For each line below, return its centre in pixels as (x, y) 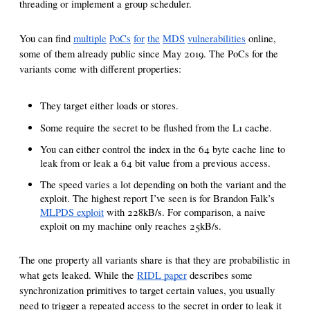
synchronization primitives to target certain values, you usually (147, 291)
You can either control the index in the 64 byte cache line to (163, 149)
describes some (220, 275)
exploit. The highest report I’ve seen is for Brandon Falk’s (157, 199)
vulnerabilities (217, 39)
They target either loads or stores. (109, 106)
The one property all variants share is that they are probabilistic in (155, 260)
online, (261, 39)
